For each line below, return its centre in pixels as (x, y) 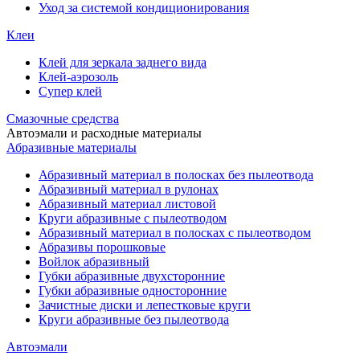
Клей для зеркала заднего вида (123, 63)
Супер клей (70, 92)
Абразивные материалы (72, 148)
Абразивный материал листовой (127, 204)
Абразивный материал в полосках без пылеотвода (176, 175)
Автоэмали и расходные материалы (104, 133)
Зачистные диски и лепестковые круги (145, 305)
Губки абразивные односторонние (133, 291)
